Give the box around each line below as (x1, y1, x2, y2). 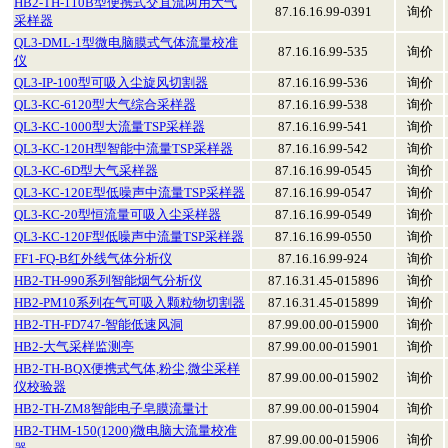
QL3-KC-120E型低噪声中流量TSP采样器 (14, 185, 245, 200)
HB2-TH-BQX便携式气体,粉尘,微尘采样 (14, 361, 240, 376)
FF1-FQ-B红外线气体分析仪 (14, 251, 172, 266)
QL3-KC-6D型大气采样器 (14, 163, 158, 178)
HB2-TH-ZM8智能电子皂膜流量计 (14, 401, 208, 416)
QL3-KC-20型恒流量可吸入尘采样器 (14, 207, 221, 222)
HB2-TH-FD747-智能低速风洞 (14, 317, 183, 332)
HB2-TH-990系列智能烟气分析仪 (14, 273, 202, 288)
